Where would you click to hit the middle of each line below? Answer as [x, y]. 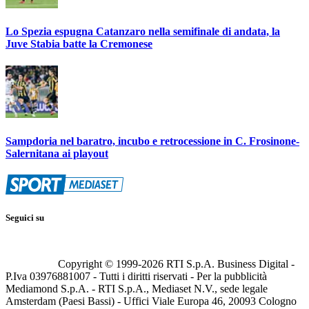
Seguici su [25, 218]
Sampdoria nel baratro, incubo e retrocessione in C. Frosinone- [152, 141]
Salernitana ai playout [57, 153]
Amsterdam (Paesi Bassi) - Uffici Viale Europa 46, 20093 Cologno [151, 301]
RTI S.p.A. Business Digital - [229, 263]
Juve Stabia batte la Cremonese [79, 44]
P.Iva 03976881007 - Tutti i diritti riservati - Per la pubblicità [136, 276]
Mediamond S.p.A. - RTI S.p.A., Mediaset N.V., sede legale [137, 288]
